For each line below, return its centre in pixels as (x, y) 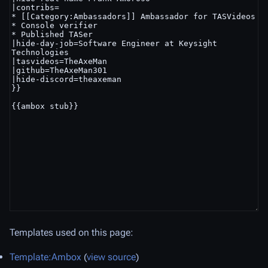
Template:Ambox (45, 257)
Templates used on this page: (71, 232)
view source (111, 257)
